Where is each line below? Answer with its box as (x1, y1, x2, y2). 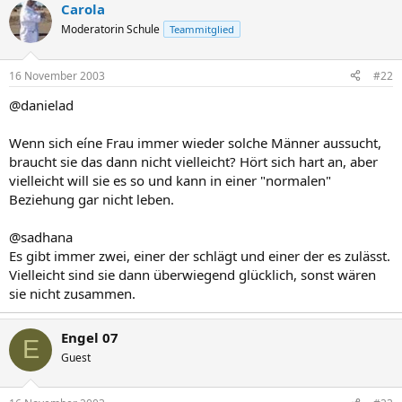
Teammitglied (170, 22, 234, 36)
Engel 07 (61, 328, 118, 346)
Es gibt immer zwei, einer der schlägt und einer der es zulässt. (9, 246, 390, 265)
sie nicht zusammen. (9, 284, 135, 302)
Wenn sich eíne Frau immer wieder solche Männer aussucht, (9, 133, 381, 152)
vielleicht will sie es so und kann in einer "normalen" (9, 170, 331, 189)
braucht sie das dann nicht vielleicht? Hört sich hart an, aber (9, 152, 378, 170)
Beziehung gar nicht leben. (9, 189, 174, 208)
